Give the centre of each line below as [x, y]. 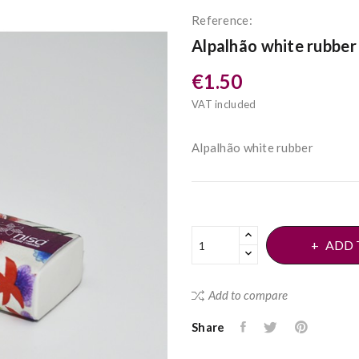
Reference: [222, 20]
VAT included [224, 104]
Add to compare [248, 295]
